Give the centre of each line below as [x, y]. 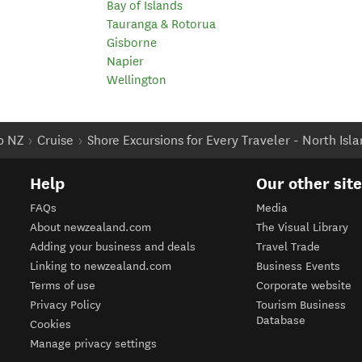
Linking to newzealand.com [101, 266]
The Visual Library [303, 227]
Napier [125, 61]
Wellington [137, 80]
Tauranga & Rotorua [161, 24]
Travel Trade [288, 246]
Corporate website [304, 285]
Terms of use [63, 285]
